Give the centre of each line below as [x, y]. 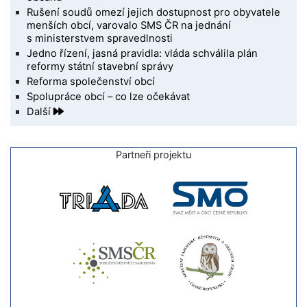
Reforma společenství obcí [91, 82]
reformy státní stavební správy [100, 67]
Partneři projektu [153, 155]
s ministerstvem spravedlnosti [100, 39]
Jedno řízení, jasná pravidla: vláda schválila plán [143, 54]
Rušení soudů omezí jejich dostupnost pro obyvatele [154, 13]
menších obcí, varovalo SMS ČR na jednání [129, 26]
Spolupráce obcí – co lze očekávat [109, 97]
